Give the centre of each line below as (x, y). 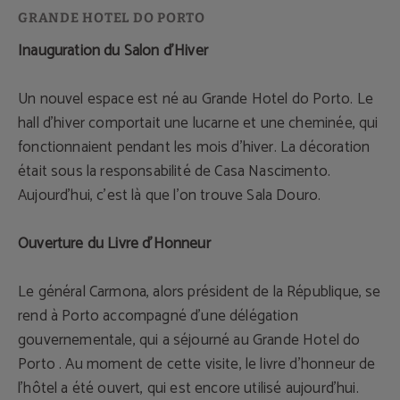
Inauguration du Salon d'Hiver (113, 51)
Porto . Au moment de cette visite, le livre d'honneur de (197, 365)
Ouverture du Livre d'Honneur (114, 244)
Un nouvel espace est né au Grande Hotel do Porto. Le (196, 100)
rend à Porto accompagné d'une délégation (158, 317)
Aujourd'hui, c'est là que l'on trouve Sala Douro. (170, 196)
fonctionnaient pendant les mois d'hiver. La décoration (194, 148)
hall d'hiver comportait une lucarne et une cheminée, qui (198, 124)
